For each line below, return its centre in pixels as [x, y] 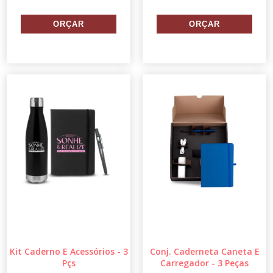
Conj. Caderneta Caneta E [204, 252]
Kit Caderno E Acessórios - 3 [69, 252]
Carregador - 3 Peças [204, 263]
